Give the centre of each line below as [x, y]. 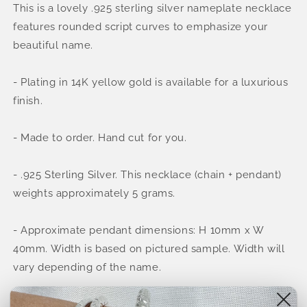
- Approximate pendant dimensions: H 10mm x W [138, 230]
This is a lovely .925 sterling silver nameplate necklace [152, 8]
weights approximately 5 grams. [95, 193]
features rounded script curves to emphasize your [140, 27]
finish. [28, 101]
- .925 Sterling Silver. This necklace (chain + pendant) [148, 175]
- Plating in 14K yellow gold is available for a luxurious [151, 82]
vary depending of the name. [87, 267]
